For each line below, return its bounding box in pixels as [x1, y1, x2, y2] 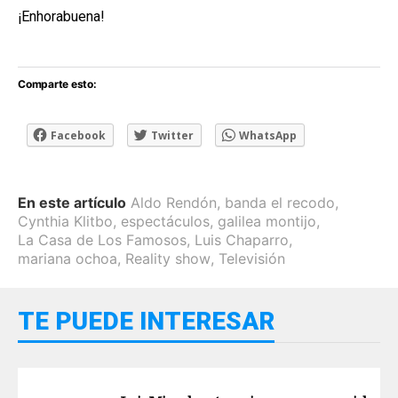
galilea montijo [218, 211, 316, 230]
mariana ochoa [18, 249, 117, 267]
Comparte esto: [18, 76, 97, 91]
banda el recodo [225, 193, 335, 211]
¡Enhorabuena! [18, 7, 105, 25]
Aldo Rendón [131, 193, 217, 211]
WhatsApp [239, 127, 297, 143]
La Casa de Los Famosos [18, 230, 187, 249]
